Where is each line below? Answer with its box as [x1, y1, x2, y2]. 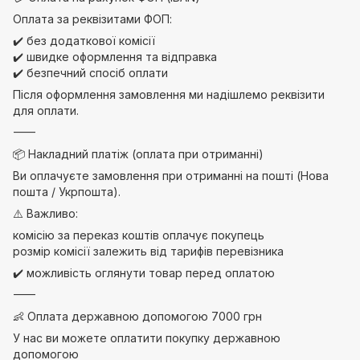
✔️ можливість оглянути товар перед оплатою [13, 266, 275, 280]
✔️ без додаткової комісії [13, 34, 155, 47]
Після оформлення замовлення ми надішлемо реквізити [13, 88, 325, 101]
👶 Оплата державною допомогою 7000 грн [13, 309, 262, 323]
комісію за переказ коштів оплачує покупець [13, 228, 264, 242]
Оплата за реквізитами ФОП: [13, 12, 172, 26]
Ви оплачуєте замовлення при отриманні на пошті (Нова [13, 169, 329, 182]
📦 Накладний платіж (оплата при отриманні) [13, 147, 264, 161]
